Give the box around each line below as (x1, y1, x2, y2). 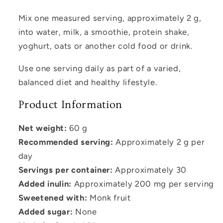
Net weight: (18, 123, 67, 133)
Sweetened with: (18, 193, 88, 203)
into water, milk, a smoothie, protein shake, (18, 27, 190, 37)
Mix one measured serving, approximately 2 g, (18, 13, 202, 23)
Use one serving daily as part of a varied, (18, 63, 181, 73)
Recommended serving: (18, 137, 113, 147)
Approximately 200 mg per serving (72, 179, 214, 189)
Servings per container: (18, 165, 113, 175)
